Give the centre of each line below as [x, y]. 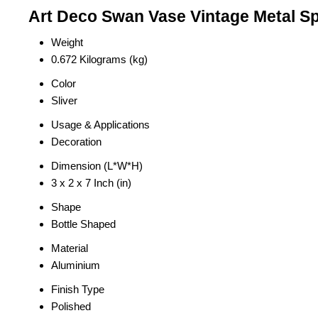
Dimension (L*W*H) [97, 166]
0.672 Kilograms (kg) [99, 60]
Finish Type [78, 290]
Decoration [76, 142]
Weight [67, 43]
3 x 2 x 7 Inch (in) [91, 183]
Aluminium [76, 265]
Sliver [64, 101]
